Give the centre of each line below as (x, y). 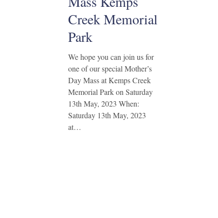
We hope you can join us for (111, 57)
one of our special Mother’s (110, 68)
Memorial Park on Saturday (110, 92)
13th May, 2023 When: (103, 103)
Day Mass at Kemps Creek (109, 80)
